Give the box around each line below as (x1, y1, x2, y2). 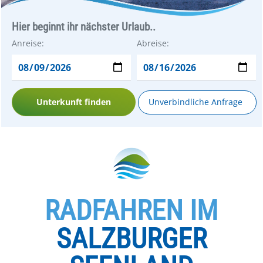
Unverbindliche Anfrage (148, 96, 242, 108)
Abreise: (136, 38, 169, 49)
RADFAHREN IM (45, 193, 218, 227)
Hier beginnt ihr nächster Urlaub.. (11, 21, 156, 33)
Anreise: (11, 38, 44, 49)
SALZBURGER (56, 221, 207, 255)
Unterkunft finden (36, 96, 111, 108)
